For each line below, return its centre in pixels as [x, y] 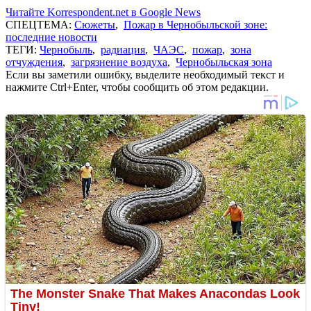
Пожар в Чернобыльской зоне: [195, 25]
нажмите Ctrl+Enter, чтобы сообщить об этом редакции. [137, 87]
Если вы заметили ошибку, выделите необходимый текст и [145, 75]
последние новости [51, 37]
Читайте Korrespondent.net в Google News [103, 12]
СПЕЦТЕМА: [40, 25]
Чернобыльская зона [224, 62]
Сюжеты [95, 25]
